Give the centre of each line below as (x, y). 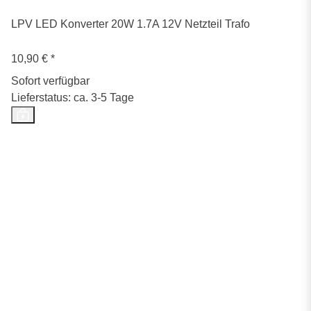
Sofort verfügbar (50, 81)
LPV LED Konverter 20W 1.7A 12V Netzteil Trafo (131, 24)
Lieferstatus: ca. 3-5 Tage (73, 97)
